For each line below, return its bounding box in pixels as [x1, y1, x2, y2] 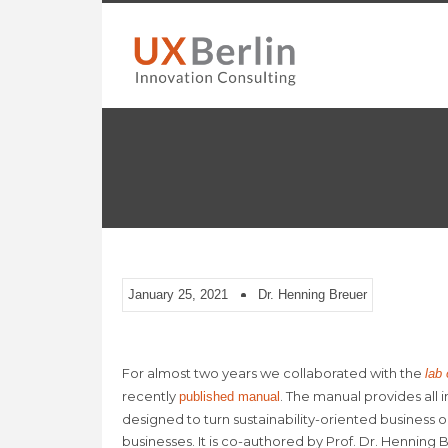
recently [122, 388, 179, 405]
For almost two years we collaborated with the [122, 365, 425, 382]
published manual [179, 389, 280, 405]
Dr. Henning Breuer [258, 287, 367, 303]
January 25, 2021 [128, 287, 228, 303]
